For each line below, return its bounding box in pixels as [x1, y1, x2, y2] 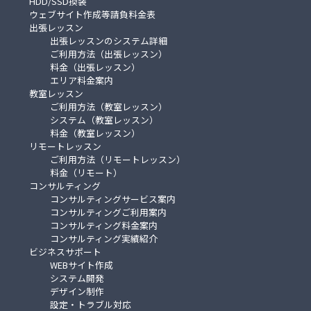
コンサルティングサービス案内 [50, 192, 176, 205]
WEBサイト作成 [50, 258, 113, 271]
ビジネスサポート [29, 244, 101, 258]
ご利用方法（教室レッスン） [50, 99, 167, 113]
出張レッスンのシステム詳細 [50, 33, 167, 47]
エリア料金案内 [50, 73, 113, 87]
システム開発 [50, 271, 104, 285]
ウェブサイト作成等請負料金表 [29, 7, 155, 21]
